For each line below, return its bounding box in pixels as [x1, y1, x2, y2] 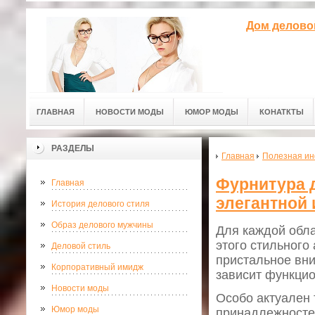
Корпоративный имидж [51, 262, 143, 272]
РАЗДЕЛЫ [51, 143, 94, 153]
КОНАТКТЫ [259, 108, 304, 116]
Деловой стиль [51, 241, 110, 251]
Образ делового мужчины [51, 220, 153, 230]
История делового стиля [51, 199, 150, 209]
